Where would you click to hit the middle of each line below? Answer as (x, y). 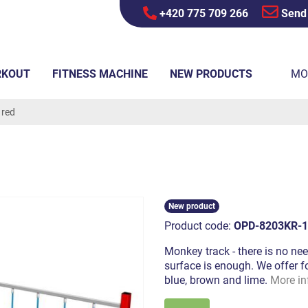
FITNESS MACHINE (100, 74)
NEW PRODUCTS (211, 74)
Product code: (199, 225)
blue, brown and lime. (217, 280)
